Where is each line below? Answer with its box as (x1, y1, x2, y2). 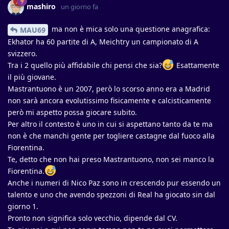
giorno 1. (8, 201, 38, 211)
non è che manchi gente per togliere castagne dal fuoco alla (8, 130, 215, 141)
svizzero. (8, 48, 37, 58)
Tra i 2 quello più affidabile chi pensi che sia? (8, 60, 162, 70)
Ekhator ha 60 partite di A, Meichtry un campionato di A (8, 36, 198, 47)
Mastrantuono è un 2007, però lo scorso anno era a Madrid (8, 83, 210, 94)
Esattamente (174, 60, 219, 70)
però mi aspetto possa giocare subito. (8, 107, 137, 117)
